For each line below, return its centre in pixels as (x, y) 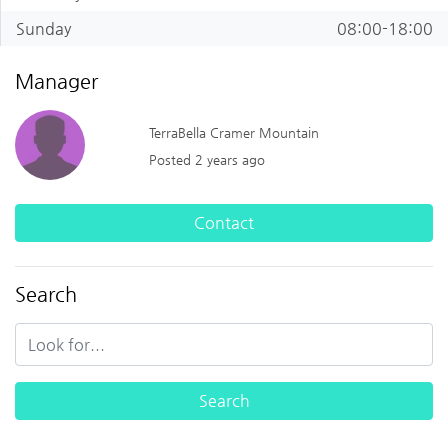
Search (46, 295)
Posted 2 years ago (207, 160)
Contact (224, 223)
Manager (56, 82)
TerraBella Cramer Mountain (234, 133)
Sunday (43, 29)
